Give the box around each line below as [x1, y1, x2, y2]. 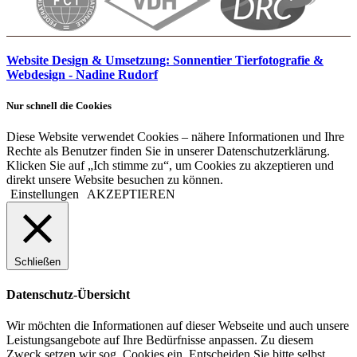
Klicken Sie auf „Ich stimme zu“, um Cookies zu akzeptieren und [6, 159, 334, 173]
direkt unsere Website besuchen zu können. [6, 173, 223, 187]
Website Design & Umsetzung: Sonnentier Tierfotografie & [6, 53, 324, 68]
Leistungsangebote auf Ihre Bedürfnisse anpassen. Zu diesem [6, 332, 313, 347]
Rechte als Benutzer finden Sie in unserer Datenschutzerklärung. [6, 144, 330, 159]
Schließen [14, 256, 61, 269]
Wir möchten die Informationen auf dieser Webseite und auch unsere [6, 318, 349, 332]
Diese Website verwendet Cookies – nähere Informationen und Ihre [6, 130, 344, 144]
